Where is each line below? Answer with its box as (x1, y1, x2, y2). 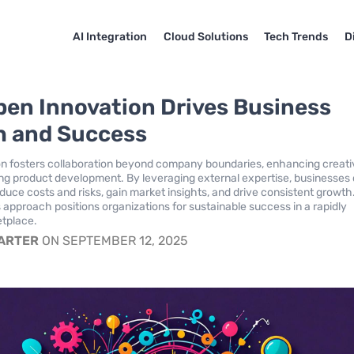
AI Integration (72, 30, 147, 43)
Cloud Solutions (163, 30, 248, 43)
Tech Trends (264, 30, 329, 43)
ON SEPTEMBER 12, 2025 (39, 233, 189, 248)
